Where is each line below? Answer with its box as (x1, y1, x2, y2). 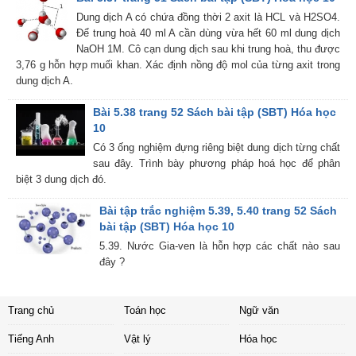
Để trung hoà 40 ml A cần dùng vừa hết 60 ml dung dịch (76, 27, 340, 40)
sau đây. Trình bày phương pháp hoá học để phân (93, 157, 340, 170)
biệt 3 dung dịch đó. (16, 173, 106, 186)
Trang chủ (8, 304, 54, 317)
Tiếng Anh (8, 333, 54, 346)
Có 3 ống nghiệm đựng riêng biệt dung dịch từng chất (93, 141, 340, 154)
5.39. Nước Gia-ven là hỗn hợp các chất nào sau (99, 240, 340, 253)
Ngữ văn (239, 304, 279, 317)
